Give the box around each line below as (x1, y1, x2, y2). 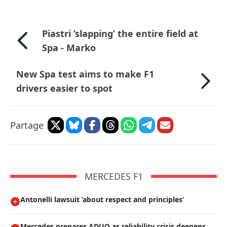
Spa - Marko (42, 42, 96, 54)
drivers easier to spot (16, 82, 112, 95)
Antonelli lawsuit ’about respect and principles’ (20, 195, 184, 205)
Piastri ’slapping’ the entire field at (42, 27, 198, 40)
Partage (10, 119, 44, 132)
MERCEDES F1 (84, 170, 143, 183)
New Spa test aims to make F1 (16, 68, 154, 81)
